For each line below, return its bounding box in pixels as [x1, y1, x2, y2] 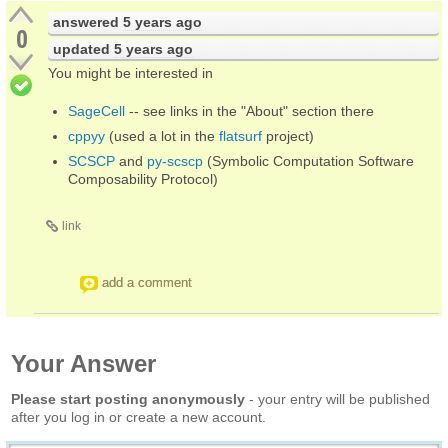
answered [53, 13, 123, 30]
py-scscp [147, 152, 203, 169]
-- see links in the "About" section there [125, 102, 374, 119]
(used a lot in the [105, 127, 219, 144]
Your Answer [11, 349, 156, 377]
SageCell [68, 102, 125, 119]
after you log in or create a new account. [11, 408, 266, 425]
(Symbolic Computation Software [203, 152, 414, 169]
